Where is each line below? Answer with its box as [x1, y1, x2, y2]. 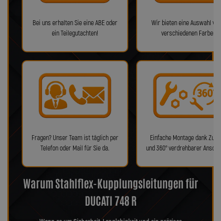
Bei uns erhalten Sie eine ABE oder [33, 18, 117, 27]
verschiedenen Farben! [161, 29, 218, 37]
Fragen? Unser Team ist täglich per [32, 133, 118, 142]
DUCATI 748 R [84, 193, 137, 208]
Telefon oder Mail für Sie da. [40, 144, 110, 152]
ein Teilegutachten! [52, 29, 98, 37]
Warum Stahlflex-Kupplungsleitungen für [23, 176, 198, 190]
